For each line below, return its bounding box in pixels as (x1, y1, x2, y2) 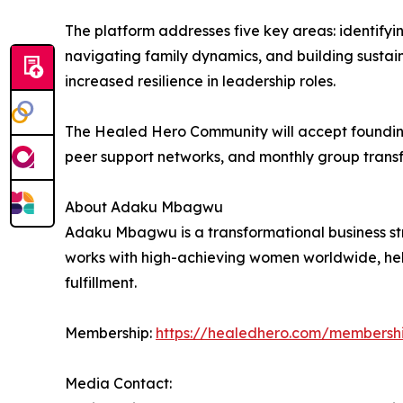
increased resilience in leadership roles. (65, 72, 336, 91)
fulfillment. (65, 273, 137, 292)
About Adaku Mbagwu (65, 198, 223, 217)
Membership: (65, 324, 156, 343)
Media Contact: (65, 374, 172, 393)
